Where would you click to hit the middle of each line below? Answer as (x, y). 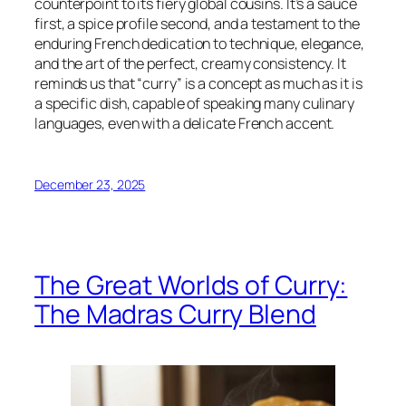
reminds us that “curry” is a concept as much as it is (198, 84)
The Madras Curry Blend (175, 314)
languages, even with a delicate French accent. (185, 124)
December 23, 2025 (90, 184)
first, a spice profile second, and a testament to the (197, 24)
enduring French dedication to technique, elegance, (199, 44)
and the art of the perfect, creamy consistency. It (190, 64)
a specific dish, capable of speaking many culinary (194, 104)
